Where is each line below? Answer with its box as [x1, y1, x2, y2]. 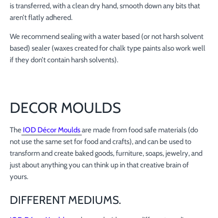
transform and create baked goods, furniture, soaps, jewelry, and [10, 149, 202, 158]
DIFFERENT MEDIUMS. [10, 193, 121, 207]
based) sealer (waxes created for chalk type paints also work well [10, 44, 205, 53]
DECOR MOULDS [10, 99, 121, 117]
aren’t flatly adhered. [10, 13, 73, 22]
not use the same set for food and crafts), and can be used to [10, 137, 191, 146]
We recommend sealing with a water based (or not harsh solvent [10, 32, 203, 41]
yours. [10, 172, 28, 182]
